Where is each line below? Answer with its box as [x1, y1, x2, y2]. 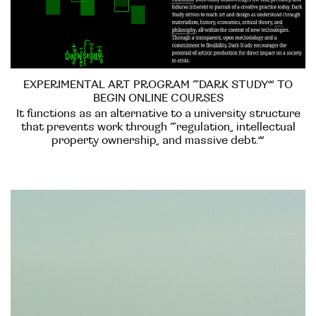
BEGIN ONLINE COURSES [92, 91, 224, 104]
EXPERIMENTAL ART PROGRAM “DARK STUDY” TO [23, 78, 293, 91]
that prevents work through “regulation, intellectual [20, 120, 296, 133]
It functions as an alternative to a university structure [16, 107, 300, 120]
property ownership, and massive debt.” [51, 133, 265, 147]
